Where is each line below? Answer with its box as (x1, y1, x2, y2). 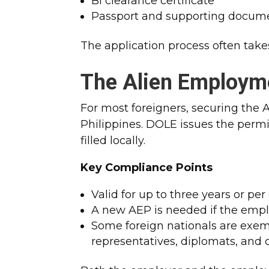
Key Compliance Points (80, 160, 213, 174)
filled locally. (80, 133, 146, 147)
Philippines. (80, 117, 144, 131)
